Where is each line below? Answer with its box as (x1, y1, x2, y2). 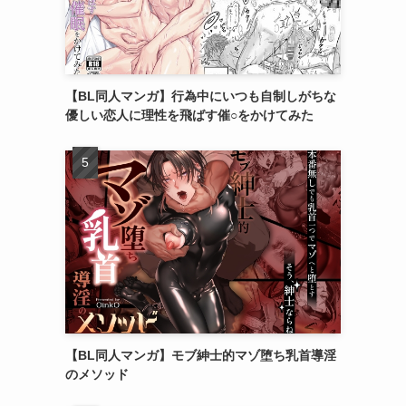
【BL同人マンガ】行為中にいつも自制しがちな (65, 88, 336, 103)
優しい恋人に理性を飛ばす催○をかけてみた (65, 107, 314, 122)
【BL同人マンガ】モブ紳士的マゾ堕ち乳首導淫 (65, 348, 336, 363)
